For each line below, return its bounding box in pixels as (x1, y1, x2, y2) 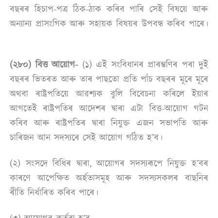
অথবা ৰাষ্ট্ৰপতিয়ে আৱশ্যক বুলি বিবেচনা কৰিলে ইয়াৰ (10, 87, 208, 100)
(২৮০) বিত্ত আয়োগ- (10, 58, 78, 71)
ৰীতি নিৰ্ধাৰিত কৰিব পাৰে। (10, 186, 102, 200)
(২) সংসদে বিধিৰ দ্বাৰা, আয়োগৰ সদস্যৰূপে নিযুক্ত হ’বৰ (10, 157, 208, 170)
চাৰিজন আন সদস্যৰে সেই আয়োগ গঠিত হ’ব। (10, 131, 163, 144)
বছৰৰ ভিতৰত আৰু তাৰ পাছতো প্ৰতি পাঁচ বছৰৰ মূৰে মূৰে (10, 73, 208, 86)
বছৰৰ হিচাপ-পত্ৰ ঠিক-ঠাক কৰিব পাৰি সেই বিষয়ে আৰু (10, 3, 208, 16)
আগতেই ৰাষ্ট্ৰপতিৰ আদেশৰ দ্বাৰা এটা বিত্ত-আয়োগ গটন (10, 102, 208, 115)
